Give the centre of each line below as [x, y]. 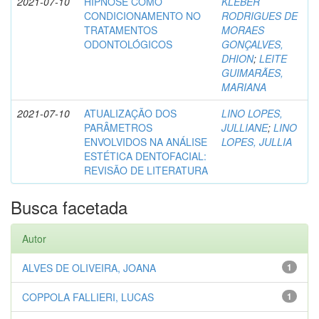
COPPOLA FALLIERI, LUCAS [88, 297]
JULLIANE [245, 127]
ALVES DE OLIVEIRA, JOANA [89, 268]
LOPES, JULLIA [257, 142]
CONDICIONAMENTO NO [142, 16]
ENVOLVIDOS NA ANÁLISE [146, 142]
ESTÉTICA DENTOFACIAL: [145, 156]
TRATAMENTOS [121, 30]
